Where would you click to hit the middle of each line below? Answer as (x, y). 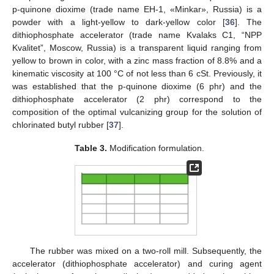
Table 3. (91, 148)
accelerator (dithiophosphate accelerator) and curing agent (137, 263)
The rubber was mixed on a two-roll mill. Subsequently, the (146, 250)
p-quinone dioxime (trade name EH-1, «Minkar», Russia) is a (137, 9)
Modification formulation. (156, 148)
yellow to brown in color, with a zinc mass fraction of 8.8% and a (137, 60)
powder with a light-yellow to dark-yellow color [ (119, 22)
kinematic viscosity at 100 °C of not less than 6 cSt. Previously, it (137, 73)
